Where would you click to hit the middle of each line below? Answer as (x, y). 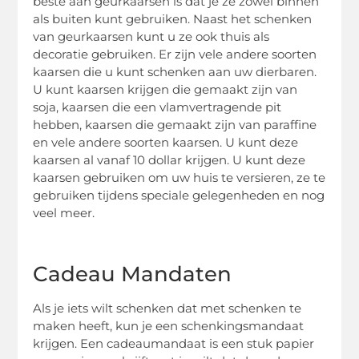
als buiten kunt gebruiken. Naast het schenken (173, 18)
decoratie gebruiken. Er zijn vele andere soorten (175, 54)
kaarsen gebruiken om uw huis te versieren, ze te (179, 177)
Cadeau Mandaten (133, 274)
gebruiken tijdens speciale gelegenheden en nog (179, 195)
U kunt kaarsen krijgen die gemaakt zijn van (165, 89)
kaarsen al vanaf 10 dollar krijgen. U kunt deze (169, 159)
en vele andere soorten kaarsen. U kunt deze (166, 142)
